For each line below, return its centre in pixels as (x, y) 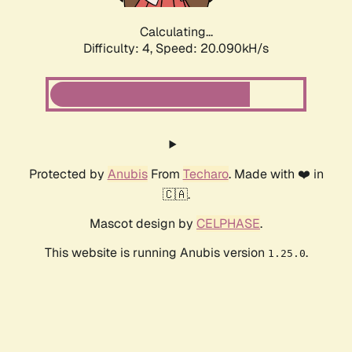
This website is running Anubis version (156, 253)
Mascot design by (143, 224)
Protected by (68, 174)
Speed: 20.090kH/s (212, 49)
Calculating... (176, 32)
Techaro (205, 174)
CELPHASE (228, 224)
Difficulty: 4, (119, 49)
